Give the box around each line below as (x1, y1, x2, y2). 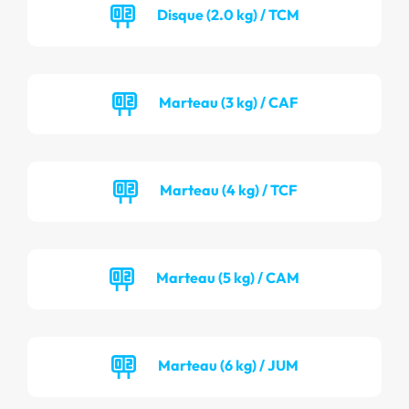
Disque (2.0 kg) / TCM (156, 5, 299, 24)
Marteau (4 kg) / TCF (159, 180, 297, 199)
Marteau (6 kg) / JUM (157, 355, 299, 374)
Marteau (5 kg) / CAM (156, 267, 299, 287)
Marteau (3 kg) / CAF (158, 92, 298, 111)
